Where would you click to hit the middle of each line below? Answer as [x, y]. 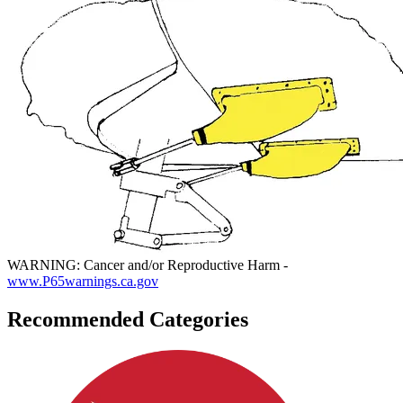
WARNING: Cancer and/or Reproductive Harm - [148, 265]
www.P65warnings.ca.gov [83, 282]
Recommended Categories [128, 320]
